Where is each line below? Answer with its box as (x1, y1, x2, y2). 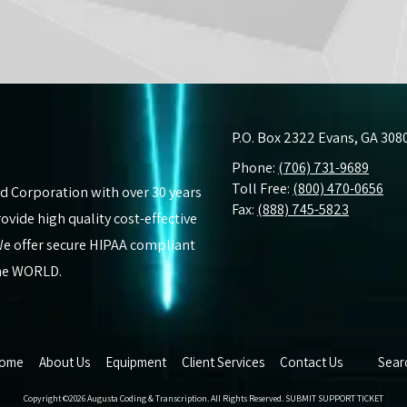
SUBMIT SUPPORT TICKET (285, 392, 383, 404)
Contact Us (280, 352, 343, 371)
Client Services (182, 352, 265, 371)
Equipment (105, 352, 167, 371)
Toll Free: (232, 177, 293, 198)
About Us (39, 352, 91, 371)
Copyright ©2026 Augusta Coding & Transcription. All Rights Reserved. (24, 392, 285, 404)
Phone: (232, 156, 278, 177)
